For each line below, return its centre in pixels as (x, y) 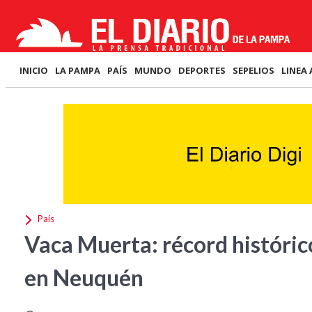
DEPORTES (202, 70)
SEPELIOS (253, 70)
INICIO (34, 70)
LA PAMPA (78, 70)
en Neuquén (84, 278)
